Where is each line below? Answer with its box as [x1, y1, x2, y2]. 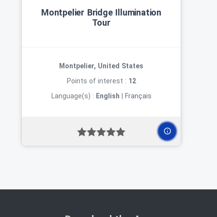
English [95, 92, 120, 100]
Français [124, 92, 152, 100]
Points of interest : [66, 77, 128, 85]
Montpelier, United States [59, 62, 143, 70]
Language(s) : [51, 92, 96, 100]
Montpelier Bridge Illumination [41, 7, 162, 17]
